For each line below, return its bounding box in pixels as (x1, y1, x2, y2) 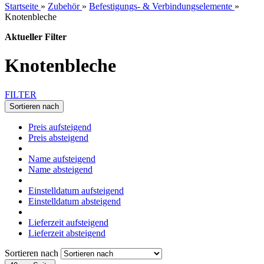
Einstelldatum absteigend (28, 196, 121, 206)
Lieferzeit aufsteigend (28, 217, 108, 227)
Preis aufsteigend (28, 121, 91, 132)
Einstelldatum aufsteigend (28, 185, 124, 196)
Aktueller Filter (5, 31, 67, 42)
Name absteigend (28, 164, 93, 174)
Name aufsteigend (28, 153, 95, 164)
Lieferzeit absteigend (28, 227, 105, 238)
